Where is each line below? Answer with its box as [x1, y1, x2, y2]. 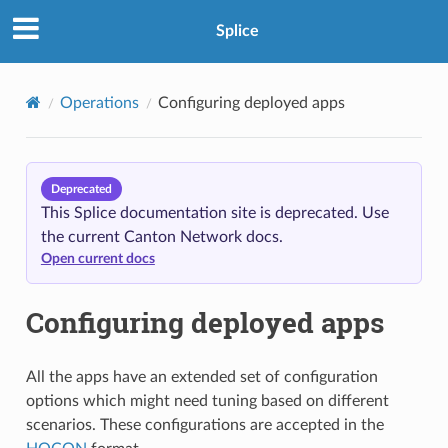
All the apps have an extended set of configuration [25, 368, 378, 385]
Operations [59, 94, 139, 111]
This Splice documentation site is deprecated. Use [40, 204, 389, 221]
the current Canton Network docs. [40, 228, 283, 245]
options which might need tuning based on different [25, 392, 389, 409]
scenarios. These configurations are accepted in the [25, 416, 384, 433]
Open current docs [40, 251, 155, 266]
